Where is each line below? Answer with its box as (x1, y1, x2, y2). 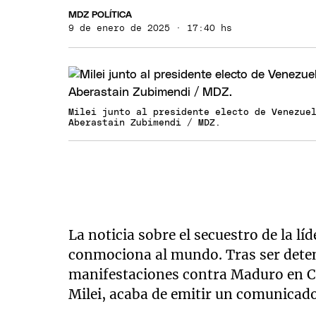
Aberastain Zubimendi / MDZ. (68, 119, 221, 128)
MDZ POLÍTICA (68, 10, 133, 20)
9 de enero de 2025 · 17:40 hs (68, 23, 233, 33)
